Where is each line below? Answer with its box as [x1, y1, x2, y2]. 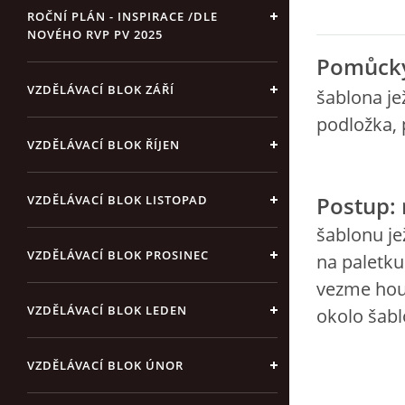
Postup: [316, 191, 396, 221]
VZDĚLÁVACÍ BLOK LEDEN [27, 302, 187, 318]
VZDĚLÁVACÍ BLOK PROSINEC [27, 247, 209, 263]
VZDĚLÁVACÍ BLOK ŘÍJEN [27, 137, 180, 153]
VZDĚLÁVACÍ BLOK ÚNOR [27, 357, 184, 373]
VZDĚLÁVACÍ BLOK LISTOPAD [27, 192, 208, 208]
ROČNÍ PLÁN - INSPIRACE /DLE [27, 8, 218, 24]
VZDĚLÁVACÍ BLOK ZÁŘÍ [27, 81, 174, 98]
